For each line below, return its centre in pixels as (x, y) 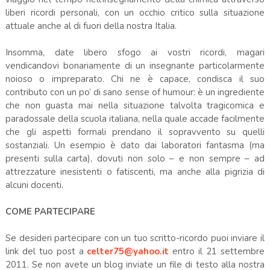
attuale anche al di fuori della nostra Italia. (91, 26)
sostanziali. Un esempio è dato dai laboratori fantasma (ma (135, 145)
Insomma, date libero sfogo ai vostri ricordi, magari (135, 52)
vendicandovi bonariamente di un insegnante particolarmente (135, 65)
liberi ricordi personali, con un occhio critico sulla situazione (135, 12)
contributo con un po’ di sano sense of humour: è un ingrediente (135, 92)
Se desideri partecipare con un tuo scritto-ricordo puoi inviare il (135, 238)
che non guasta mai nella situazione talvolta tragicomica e (135, 105)
